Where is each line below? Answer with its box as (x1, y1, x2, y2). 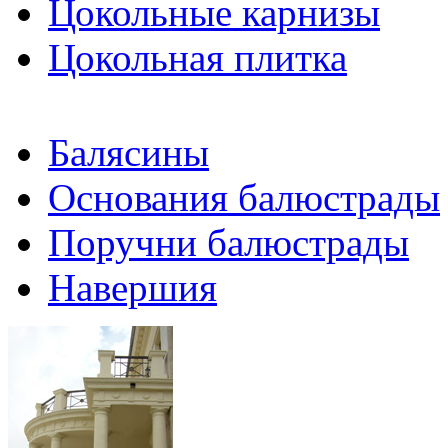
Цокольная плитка (48, 36, 347, 79)
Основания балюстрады (48, 176, 440, 219)
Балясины (48, 131, 209, 174)
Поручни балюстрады (48, 221, 409, 264)
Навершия (48, 266, 217, 309)
